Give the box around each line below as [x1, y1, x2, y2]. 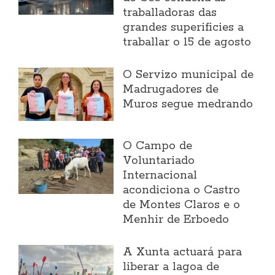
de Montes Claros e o [123, 198, 241, 213]
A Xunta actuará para [123, 245, 242, 260]
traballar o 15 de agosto [123, 35, 252, 50]
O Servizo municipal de [123, 68, 254, 83]
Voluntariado [123, 153, 195, 169]
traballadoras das [123, 6, 217, 21]
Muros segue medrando [123, 97, 254, 112]
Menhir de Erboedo [123, 212, 230, 228]
